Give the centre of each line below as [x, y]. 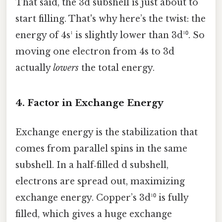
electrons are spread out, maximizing [100, 181]
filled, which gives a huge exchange [94, 214]
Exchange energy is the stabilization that [107, 132]
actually [34, 68]
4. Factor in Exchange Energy [89, 103]
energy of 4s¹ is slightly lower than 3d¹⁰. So [110, 35]
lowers [66, 68]
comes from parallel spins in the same [101, 148]
